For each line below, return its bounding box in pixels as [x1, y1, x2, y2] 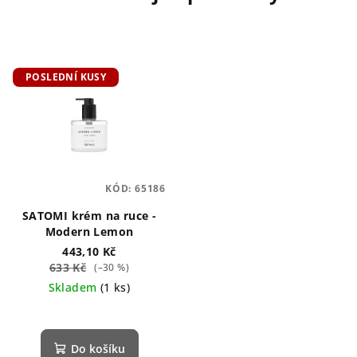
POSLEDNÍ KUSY [25, 70, 107, 84]
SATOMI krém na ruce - [22, 208, 157, 224]
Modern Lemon [45, 224, 134, 240]
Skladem [48, 280, 100, 296]
